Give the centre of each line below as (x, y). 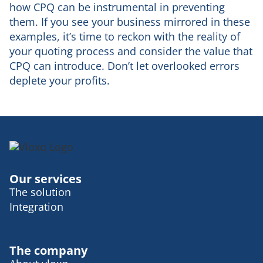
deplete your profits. (60, 81)
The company (48, 250)
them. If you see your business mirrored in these (130, 22)
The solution (40, 192)
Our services (45, 178)
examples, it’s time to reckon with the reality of (125, 37)
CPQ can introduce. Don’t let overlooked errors (124, 66)
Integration (36, 206)
